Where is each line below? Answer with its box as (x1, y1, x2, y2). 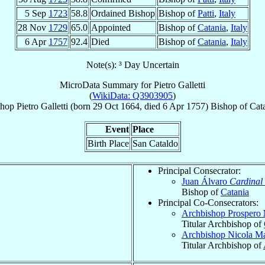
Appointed (91, 22, 131, 33)
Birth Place (87, 138, 129, 148)
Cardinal (230, 176, 263, 186)
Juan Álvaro (182, 176, 230, 186)
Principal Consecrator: (158, 165, 241, 176)
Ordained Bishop (91, 8, 155, 18)
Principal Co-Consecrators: (158, 197, 258, 208)
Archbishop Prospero (182, 208, 263, 218)
